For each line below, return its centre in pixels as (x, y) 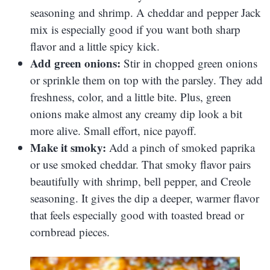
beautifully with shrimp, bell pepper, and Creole (140, 181)
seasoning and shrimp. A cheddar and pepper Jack (146, 13)
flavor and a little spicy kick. (95, 46)
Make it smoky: (68, 148)
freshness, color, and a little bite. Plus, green (131, 97)
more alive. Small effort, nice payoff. (113, 131)
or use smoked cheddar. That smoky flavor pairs (140, 165)
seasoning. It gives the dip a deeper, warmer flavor (145, 198)
